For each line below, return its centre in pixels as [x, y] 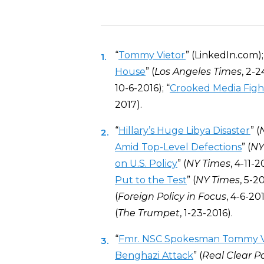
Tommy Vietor [152, 55]
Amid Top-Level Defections [178, 147]
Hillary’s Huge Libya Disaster [184, 131]
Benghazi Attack [154, 255]
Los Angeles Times [198, 72]
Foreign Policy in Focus [172, 197]
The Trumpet [149, 213]
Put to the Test [151, 180]
